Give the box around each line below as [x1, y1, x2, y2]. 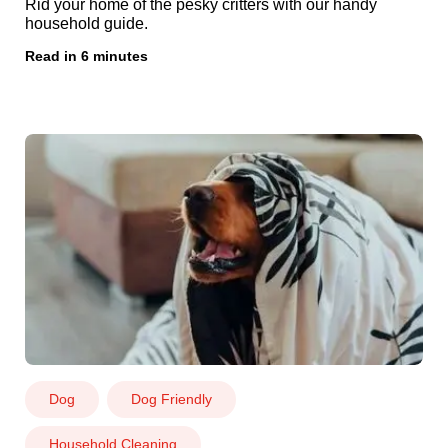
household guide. [24, 14, 148, 32]
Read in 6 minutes [24, 47, 148, 64]
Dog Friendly [130, 390, 212, 407]
